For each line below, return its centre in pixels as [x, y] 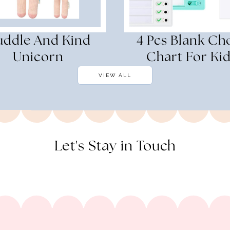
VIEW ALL [115, 75]
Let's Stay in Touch [115, 146]
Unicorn [38, 57]
